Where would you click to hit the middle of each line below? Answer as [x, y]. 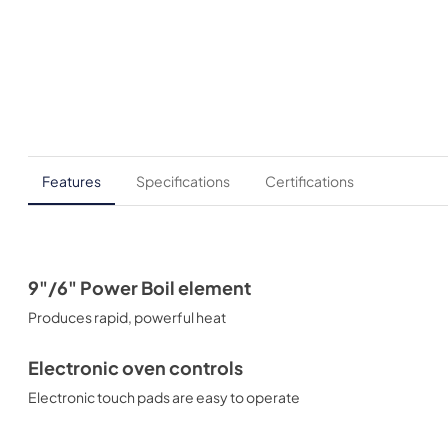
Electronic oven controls [135, 367]
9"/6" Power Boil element [139, 287]
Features [71, 181]
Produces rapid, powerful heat [127, 316]
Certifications [309, 181]
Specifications [183, 181]
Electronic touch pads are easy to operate [164, 396]
